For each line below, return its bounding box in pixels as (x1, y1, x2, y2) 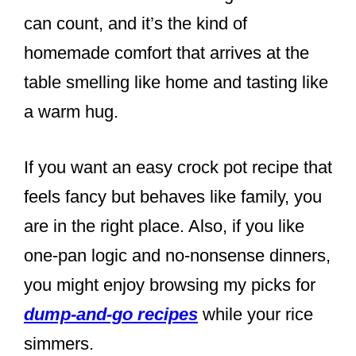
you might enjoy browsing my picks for (24, 275, 315, 296)
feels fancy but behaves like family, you (24, 187, 322, 207)
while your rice (198, 304, 313, 325)
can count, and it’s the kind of (24, 14, 247, 34)
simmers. (24, 334, 94, 354)
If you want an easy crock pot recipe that (24, 157, 332, 178)
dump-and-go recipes (24, 304, 198, 325)
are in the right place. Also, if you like (24, 216, 304, 237)
